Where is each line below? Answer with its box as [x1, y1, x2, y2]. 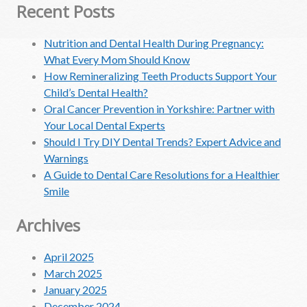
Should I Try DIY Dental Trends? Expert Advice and [44, 134, 281, 148]
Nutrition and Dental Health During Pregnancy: [44, 36, 264, 49]
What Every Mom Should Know [44, 52, 190, 66]
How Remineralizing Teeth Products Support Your [44, 69, 277, 82]
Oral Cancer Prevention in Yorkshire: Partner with [44, 101, 275, 115]
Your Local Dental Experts [44, 118, 165, 132]
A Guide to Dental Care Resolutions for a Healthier [44, 167, 280, 181]
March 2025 [44, 266, 102, 280]
